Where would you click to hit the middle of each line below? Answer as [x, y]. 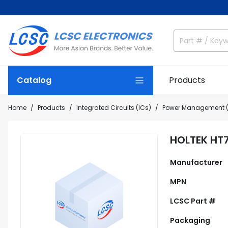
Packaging [190, 220]
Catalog [34, 80]
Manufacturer [196, 162]
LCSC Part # [193, 201]
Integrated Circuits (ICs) [114, 108]
